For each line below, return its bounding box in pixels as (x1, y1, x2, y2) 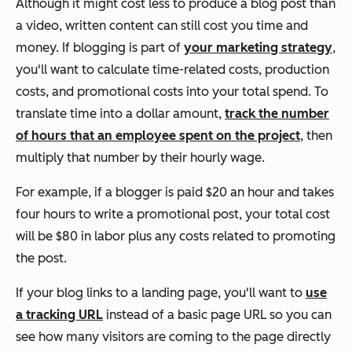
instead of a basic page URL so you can (103, 306, 332, 322)
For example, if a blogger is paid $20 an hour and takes (16, 184, 334, 200)
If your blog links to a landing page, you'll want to (16, 284, 306, 300)
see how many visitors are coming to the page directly (16, 328, 331, 344)
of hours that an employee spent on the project (16, 127, 300, 143)
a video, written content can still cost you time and (16, 17, 308, 33)
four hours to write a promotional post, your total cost (16, 206, 330, 222)
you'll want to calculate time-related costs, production (16, 61, 329, 77)
